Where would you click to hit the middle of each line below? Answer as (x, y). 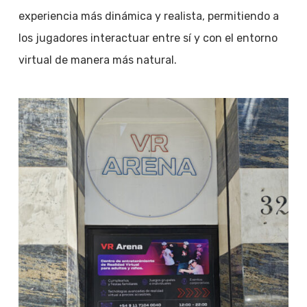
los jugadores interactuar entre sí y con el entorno (148, 38)
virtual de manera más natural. (97, 60)
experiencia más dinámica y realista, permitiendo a (148, 16)
